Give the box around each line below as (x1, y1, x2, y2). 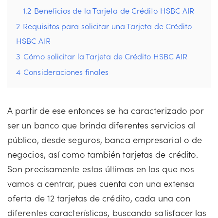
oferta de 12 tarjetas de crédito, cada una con (7, 192, 191, 204)
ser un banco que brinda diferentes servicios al (7, 119, 196, 131)
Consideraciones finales (23, 66, 109, 77)
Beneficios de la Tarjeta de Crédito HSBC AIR (34, 5, 195, 16)
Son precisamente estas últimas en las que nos (7, 163, 195, 175)
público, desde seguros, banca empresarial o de (7, 133, 202, 145)
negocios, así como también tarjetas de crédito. (7, 148, 199, 160)
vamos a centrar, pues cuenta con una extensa (7, 177, 194, 189)
